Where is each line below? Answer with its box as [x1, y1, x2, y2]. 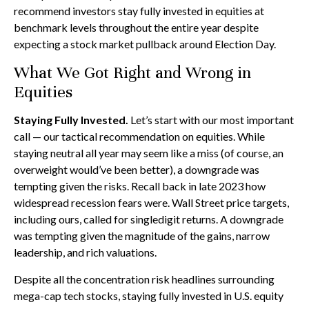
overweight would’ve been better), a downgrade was [14, 163, 259, 176]
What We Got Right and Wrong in [14, 62, 251, 83]
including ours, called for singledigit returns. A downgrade [14, 212, 283, 226]
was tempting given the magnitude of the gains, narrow [14, 229, 270, 242]
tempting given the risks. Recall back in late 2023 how [14, 179, 266, 192]
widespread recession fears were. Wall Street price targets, [14, 196, 289, 209]
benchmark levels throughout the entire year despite [14, 21, 259, 34]
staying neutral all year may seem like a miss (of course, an [14, 146, 283, 159]
